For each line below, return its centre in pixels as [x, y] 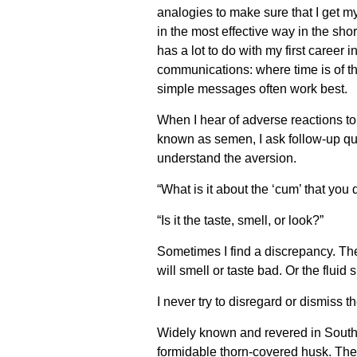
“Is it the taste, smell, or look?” [240, 220]
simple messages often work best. [252, 89]
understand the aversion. [227, 158]
